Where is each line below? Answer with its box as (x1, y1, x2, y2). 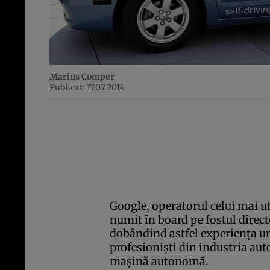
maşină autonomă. (110, 254, 209, 269)
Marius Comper (49, 71, 115, 83)
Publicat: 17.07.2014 (49, 82, 125, 93)
